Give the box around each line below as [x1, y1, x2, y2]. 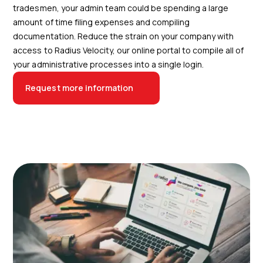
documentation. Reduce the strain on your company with [13, 30, 234, 42]
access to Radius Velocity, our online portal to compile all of [13, 44, 244, 56]
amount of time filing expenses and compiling [13, 16, 190, 28]
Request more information [25, 82, 133, 93]
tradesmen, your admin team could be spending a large [13, 2, 229, 14]
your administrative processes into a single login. [13, 58, 204, 70]
